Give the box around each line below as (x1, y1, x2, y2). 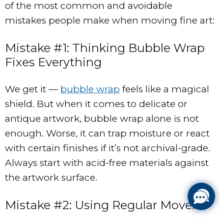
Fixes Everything (5, 55, 102, 70)
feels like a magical (120, 83, 209, 95)
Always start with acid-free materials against (5, 157, 209, 169)
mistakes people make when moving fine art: (5, 15, 215, 27)
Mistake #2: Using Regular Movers (5, 198, 202, 213)
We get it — (5, 83, 60, 95)
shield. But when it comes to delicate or (5, 98, 188, 110)
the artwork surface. (5, 172, 97, 184)
